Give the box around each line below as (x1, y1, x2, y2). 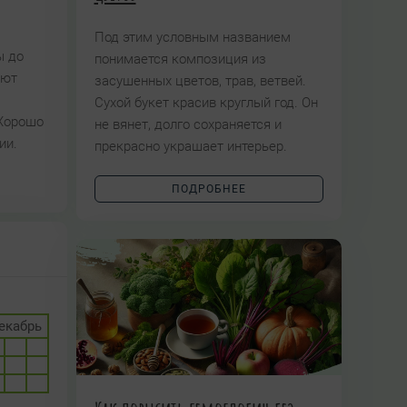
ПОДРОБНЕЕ (171, 183, 246, 195)
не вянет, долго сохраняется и (94, 116, 282, 133)
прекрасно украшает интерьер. (94, 138, 291, 154)
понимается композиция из (94, 51, 266, 67)
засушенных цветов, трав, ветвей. (94, 73, 306, 89)
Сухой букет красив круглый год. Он (94, 94, 318, 111)
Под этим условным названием (94, 29, 291, 45)
